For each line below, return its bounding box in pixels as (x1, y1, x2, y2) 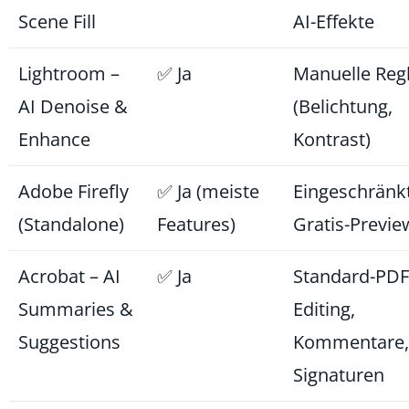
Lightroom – (18, 61, 120, 87)
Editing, (293, 297, 355, 322)
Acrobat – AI (18, 264, 121, 289)
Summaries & (18, 297, 133, 322)
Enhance (18, 127, 90, 152)
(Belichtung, (293, 94, 393, 120)
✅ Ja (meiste (157, 179, 259, 204)
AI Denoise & (18, 94, 128, 120)
